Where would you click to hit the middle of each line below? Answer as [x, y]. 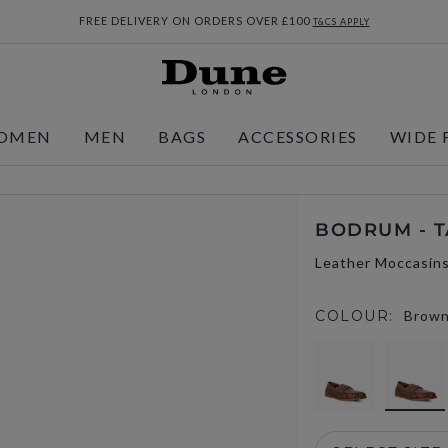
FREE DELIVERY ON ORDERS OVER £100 [195, 20]
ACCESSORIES [298, 136]
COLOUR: [354, 316]
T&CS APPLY [341, 21]
